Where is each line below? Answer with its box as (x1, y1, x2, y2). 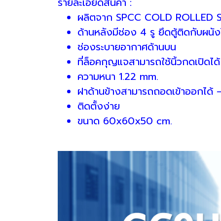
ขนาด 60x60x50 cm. (77, 113, 172, 128)
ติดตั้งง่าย (77, 98, 120, 113)
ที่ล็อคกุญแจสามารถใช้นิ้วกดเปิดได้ (77, 54, 220, 69)
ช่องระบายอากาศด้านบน (77, 39, 176, 54)
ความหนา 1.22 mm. (77, 69, 158, 84)
